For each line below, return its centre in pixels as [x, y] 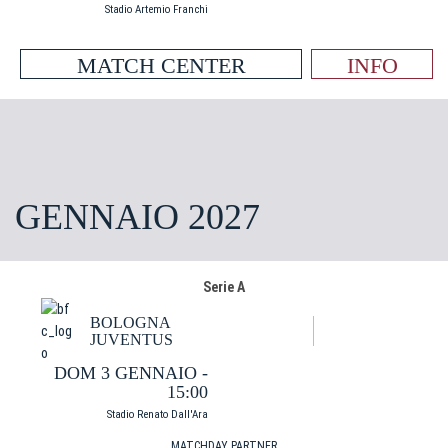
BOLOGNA [130, 322]
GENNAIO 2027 [137, 217]
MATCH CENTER [161, 65]
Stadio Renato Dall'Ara [157, 414]
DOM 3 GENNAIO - [131, 373]
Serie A [224, 287]
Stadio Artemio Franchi [156, 9]
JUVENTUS [131, 339]
